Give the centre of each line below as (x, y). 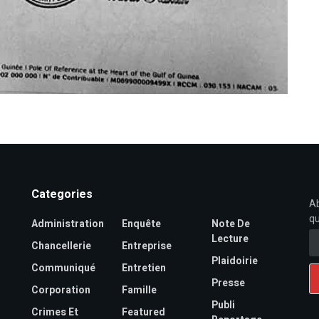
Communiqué (63, 268)
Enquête (141, 224)
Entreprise (146, 246)
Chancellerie (61, 246)
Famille (139, 291)
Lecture (230, 239)
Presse (229, 283)
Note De (231, 224)
